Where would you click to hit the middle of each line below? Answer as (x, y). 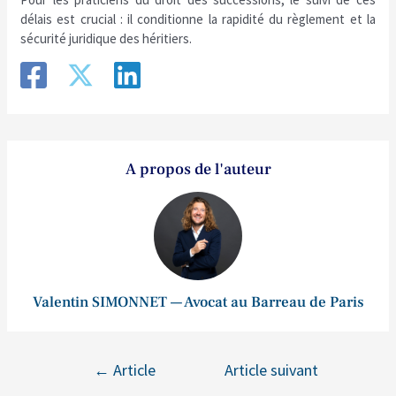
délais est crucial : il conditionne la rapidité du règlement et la (198, 19)
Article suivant (271, 370)
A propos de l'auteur (198, 169)
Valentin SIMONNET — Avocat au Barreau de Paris (198, 302)
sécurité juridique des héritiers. (107, 38)
